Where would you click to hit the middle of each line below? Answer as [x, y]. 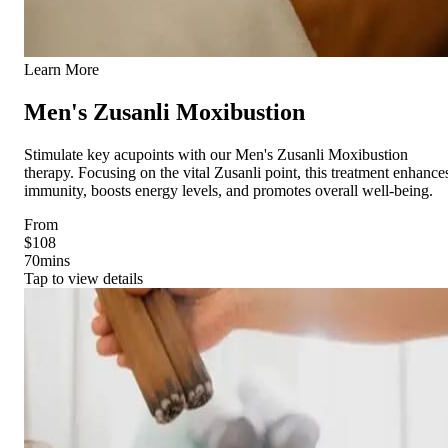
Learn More [61, 69]
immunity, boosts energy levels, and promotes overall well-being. [228, 190]
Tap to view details [83, 278]
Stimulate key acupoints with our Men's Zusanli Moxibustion [216, 154]
